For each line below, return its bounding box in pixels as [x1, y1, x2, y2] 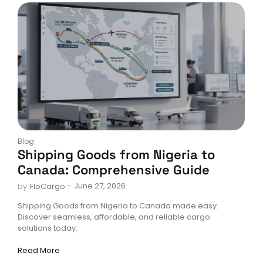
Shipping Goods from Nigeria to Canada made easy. [18, 200, 218, 211]
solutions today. [18, 222, 77, 234]
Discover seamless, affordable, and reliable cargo [18, 211, 210, 222]
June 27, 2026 [74, 180, 126, 191]
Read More [18, 244, 60, 256]
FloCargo [30, 180, 65, 192]
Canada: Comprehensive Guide [18, 161, 210, 178]
